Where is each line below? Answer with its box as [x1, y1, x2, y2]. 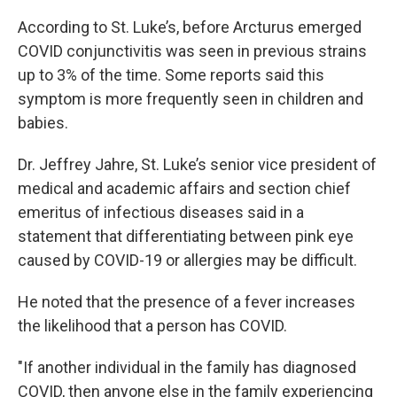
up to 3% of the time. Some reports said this [18, 66, 324, 85]
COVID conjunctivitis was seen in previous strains [18, 42, 367, 61]
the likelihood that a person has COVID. [18, 316, 287, 336]
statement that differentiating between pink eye [18, 227, 354, 246]
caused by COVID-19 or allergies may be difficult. [18, 251, 357, 270]
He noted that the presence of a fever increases [18, 292, 355, 312]
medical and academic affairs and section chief [18, 179, 351, 198]
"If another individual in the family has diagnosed [18, 358, 356, 378]
